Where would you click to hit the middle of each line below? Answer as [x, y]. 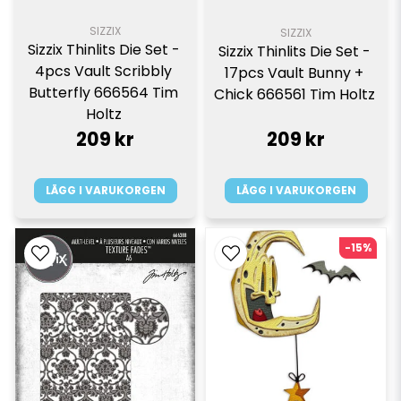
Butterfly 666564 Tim [103, 93]
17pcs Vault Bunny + [294, 73]
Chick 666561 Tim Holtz [296, 94]
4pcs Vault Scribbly [103, 72]
